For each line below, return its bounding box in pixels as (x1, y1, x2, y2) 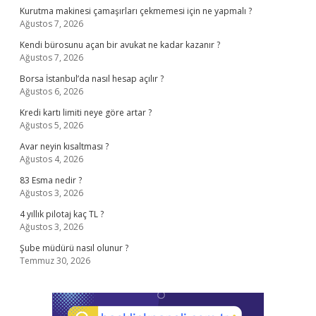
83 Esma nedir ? (20, 174, 82, 186)
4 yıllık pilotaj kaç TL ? (20, 208, 104, 220)
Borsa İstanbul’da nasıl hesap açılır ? (20, 73, 164, 85)
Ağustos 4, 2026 (20, 153, 83, 165)
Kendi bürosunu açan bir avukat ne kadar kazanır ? (20, 39, 220, 51)
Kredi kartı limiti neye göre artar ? (20, 107, 152, 119)
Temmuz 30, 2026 (20, 255, 90, 267)
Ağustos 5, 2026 (20, 119, 83, 131)
